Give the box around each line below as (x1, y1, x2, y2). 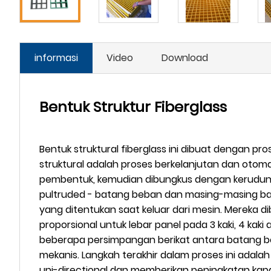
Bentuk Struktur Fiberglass (39, 96, 227, 117)
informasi (34, 50, 78, 65)
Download (162, 50, 208, 65)
